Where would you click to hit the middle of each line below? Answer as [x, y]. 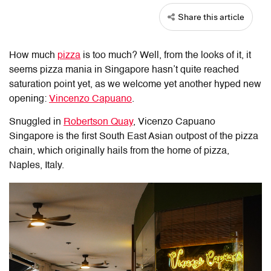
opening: [29, 99]
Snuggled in [36, 122]
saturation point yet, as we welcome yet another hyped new [135, 84]
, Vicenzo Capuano [174, 122]
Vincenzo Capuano [90, 99]
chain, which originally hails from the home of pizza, [119, 151]
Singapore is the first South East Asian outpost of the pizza [134, 136]
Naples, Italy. [37, 165]
